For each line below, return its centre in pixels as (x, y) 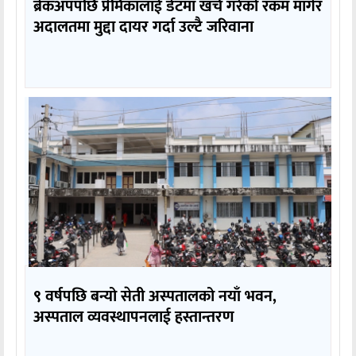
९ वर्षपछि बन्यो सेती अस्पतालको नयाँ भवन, (155, 296)
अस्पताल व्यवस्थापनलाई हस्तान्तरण (134, 317)
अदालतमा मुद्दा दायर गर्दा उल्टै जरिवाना (143, 27)
